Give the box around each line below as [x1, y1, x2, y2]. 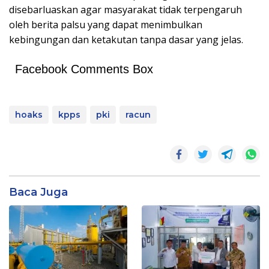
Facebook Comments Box [15, 62, 153, 76]
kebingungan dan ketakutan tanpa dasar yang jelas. [9, 33, 243, 46]
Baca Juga [9, 186, 68, 199]
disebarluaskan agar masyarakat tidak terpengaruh [9, 3, 242, 16]
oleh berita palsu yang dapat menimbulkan [9, 18, 202, 31]
